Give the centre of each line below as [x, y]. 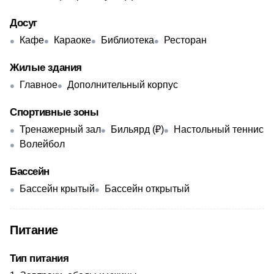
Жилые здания [46, 68]
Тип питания [39, 258]
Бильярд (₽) [137, 129]
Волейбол [42, 144]
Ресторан [185, 40]
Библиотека [128, 40]
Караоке [72, 40]
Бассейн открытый [147, 189]
